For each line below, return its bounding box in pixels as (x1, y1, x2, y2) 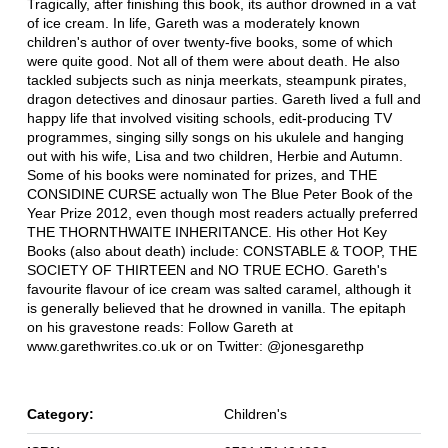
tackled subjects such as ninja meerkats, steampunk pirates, (26, 72, 407, 89)
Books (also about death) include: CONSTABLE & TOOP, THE (26, 243, 417, 260)
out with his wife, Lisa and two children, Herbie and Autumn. (26, 148, 403, 165)
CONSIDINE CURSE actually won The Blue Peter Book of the (26, 186, 413, 203)
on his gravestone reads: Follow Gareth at (26, 319, 293, 336)
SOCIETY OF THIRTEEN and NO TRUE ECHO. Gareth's (26, 262, 387, 279)
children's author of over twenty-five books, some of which (26, 34, 393, 51)
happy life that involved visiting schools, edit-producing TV (26, 110, 392, 127)
